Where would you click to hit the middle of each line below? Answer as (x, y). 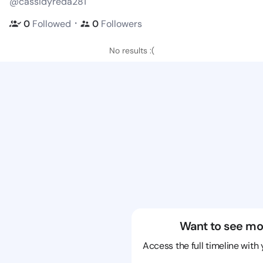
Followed (52, 23)
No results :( (131, 50)
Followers (120, 23)
